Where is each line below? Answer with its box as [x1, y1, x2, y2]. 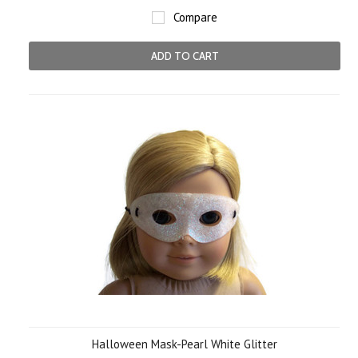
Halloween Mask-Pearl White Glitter [92, 336, 277, 352]
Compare [173, 10, 217, 25]
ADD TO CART [150, 50, 219, 62]
